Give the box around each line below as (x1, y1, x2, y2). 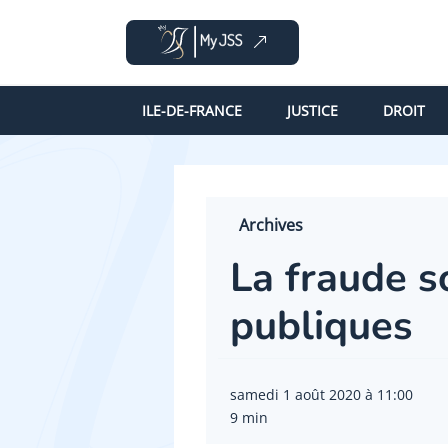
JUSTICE (286, 100, 338, 120)
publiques (230, 299, 413, 354)
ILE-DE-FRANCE (142, 100, 242, 120)
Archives (239, 214, 303, 237)
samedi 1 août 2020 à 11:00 (230, 385, 413, 405)
